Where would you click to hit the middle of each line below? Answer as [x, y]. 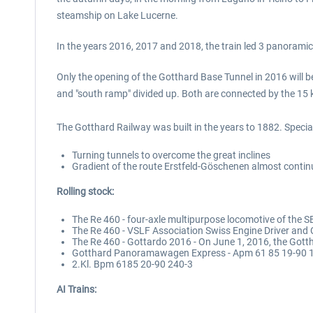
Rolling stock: [85, 191]
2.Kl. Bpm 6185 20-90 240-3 [132, 264]
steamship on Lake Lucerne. [117, 15]
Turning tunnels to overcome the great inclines [171, 155]
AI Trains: [77, 289]
